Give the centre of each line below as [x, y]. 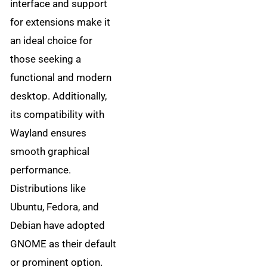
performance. [41, 170]
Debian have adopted [58, 226]
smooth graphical [50, 152]
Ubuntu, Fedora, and [55, 207]
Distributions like [48, 189]
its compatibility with [58, 115]
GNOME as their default [63, 244]
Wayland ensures [49, 133]
